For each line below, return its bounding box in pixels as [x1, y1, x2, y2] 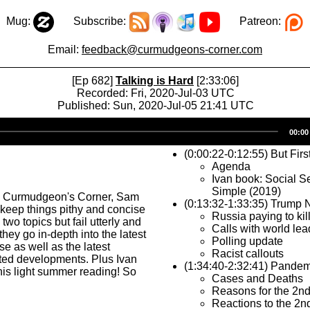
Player [155, 130, 187, 142]
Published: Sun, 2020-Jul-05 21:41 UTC [57, 100, 254, 111]
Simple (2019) [212, 185, 281, 197]
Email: [48, 44, 82, 55]
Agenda [212, 161, 250, 172]
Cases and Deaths [212, 273, 303, 284]
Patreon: [219, 15, 284, 28]
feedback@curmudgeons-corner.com [82, 44, 262, 55]
